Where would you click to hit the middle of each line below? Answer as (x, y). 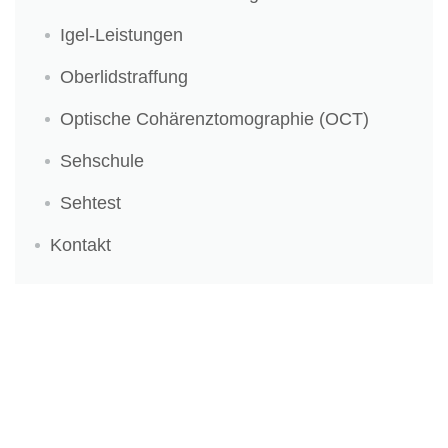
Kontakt (80, 245)
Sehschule (102, 161)
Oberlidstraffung (124, 77)
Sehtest (90, 203)
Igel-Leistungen (121, 35)
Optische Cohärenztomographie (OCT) (214, 119)
